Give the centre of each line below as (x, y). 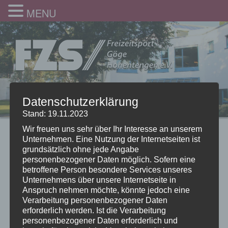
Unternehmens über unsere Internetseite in (99, 180)
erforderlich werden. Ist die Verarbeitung (94, 210)
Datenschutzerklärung (80, 102)
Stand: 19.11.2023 (55, 113)
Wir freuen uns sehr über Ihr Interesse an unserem (112, 129)
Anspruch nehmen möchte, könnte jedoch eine (106, 190)
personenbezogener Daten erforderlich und (100, 220)
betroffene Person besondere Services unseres (107, 169)
